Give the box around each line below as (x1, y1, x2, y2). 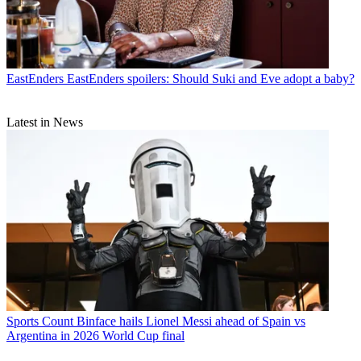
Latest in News (6, 114, 83, 129)
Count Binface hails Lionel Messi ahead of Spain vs (42, 313, 305, 328)
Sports (6, 313, 39, 328)
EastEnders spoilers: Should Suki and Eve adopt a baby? (67, 71, 355, 85)
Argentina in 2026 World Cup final (6, 328, 185, 342)
